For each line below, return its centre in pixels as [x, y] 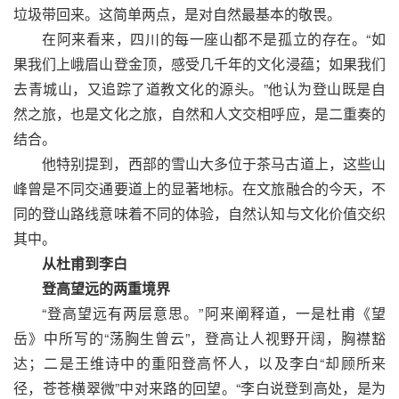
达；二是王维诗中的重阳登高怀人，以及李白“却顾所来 [199, 362]
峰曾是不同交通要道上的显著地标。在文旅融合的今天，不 [199, 188]
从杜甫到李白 [85, 263]
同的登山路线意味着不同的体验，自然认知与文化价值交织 [199, 213]
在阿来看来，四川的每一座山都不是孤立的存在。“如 [214, 38]
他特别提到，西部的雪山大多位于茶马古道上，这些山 [214, 163]
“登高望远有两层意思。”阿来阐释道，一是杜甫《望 [214, 313]
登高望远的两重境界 [106, 288]
